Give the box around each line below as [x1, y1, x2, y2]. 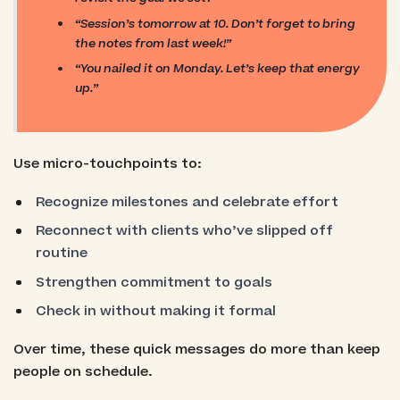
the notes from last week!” [75, 34, 232, 52]
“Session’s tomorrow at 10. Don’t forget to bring [75, 14, 356, 32]
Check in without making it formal [36, 301, 277, 321]
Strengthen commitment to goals [36, 272, 273, 292]
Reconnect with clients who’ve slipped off [36, 221, 334, 241]
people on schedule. [12, 362, 153, 382]
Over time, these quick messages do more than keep [12, 340, 380, 360]
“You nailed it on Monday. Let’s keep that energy [75, 59, 361, 77]
